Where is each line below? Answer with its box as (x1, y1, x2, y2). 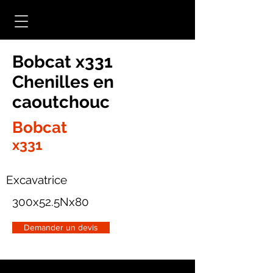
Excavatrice (6, 173, 67, 186)
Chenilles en (12, 72, 114, 92)
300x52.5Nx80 (12, 195, 89, 208)
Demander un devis (24, 222, 98, 232)
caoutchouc (12, 92, 110, 112)
